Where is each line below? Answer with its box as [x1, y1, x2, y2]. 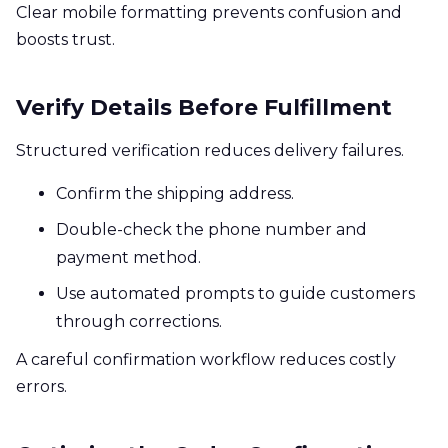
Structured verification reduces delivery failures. [16, 140, 404, 160]
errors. [16, 376, 67, 396]
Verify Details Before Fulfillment [16, 93, 392, 120]
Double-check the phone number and [56, 219, 367, 239]
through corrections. [56, 311, 222, 331]
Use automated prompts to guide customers [56, 283, 415, 303]
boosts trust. [16, 29, 115, 49]
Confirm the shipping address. [56, 183, 294, 203]
